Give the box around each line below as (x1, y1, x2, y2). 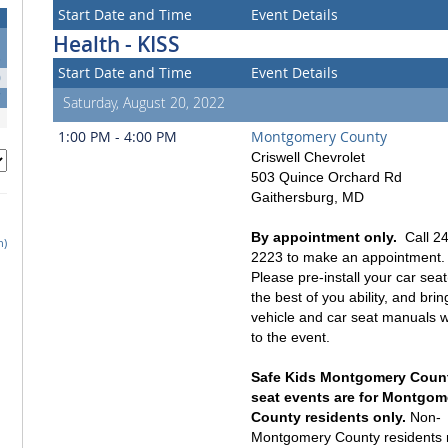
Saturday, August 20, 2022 (63, 92, 225, 112)
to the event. (251, 328, 334, 345)
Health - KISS (53, 29, 180, 58)
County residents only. (251, 408, 406, 425)
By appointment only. (251, 228, 397, 245)
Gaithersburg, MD (251, 188, 364, 205)
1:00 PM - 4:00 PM (58, 126, 177, 146)
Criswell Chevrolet (251, 148, 365, 165)
